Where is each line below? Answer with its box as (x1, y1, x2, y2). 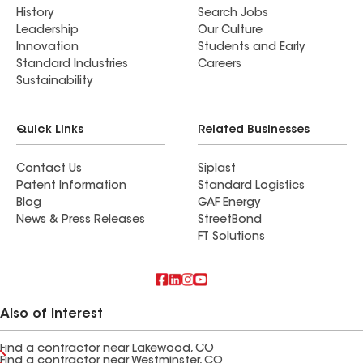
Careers (198, 59, 241, 70)
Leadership (16, 25, 79, 36)
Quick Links (16, 125, 83, 136)
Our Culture (198, 25, 263, 36)
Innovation (16, 42, 79, 53)
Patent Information (16, 181, 126, 192)
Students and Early (198, 42, 305, 53)
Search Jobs (198, 8, 268, 19)
